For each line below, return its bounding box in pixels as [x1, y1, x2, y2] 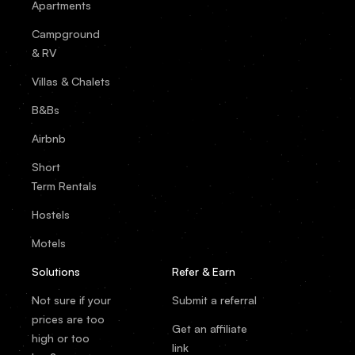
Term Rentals [32, 178, 97, 193]
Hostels [32, 207, 70, 221]
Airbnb [32, 131, 66, 145]
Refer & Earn [172, 264, 235, 278]
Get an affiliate [172, 321, 247, 335]
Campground [32, 26, 100, 40]
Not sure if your [32, 292, 111, 307]
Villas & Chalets [32, 74, 110, 88]
